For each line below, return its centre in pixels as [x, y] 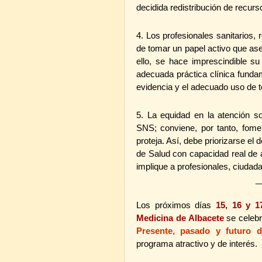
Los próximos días [174, 205]
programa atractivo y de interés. [197, 244]
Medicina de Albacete [180, 218]
